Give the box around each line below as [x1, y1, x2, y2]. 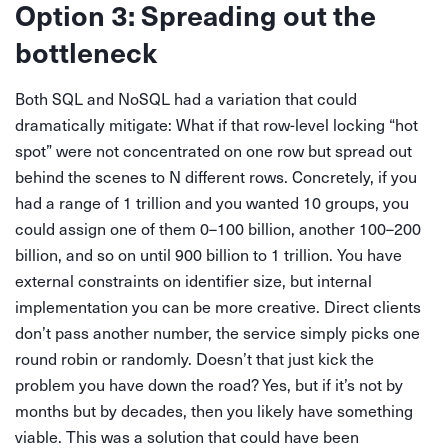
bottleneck [15, 32, 157, 72]
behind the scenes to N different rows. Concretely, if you [15, 166, 417, 188]
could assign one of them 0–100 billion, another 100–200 [15, 218, 421, 240]
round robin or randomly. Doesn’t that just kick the [15, 348, 374, 370]
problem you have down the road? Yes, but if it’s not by [15, 374, 403, 396]
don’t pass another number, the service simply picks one [15, 322, 420, 344]
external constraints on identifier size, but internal [15, 270, 372, 292]
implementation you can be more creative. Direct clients [15, 296, 421, 318]
